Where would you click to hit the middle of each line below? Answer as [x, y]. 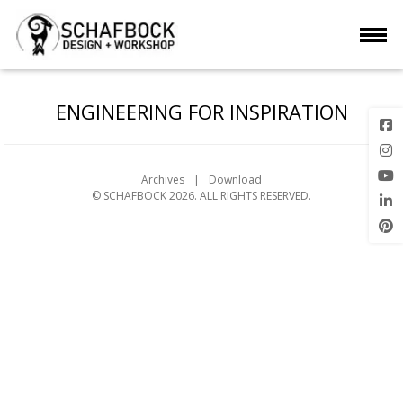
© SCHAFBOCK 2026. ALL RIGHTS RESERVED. [201, 196]
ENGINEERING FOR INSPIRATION [201, 112]
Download [235, 179]
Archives [163, 179]
